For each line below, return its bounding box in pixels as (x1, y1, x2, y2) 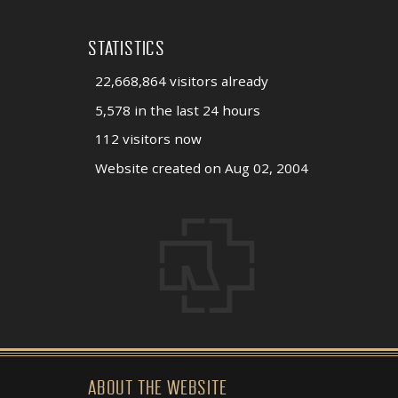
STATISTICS (88, 37, 165, 61)
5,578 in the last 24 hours (95, 100, 260, 119)
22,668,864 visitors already (95, 71, 268, 90)
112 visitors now (95, 130, 202, 148)
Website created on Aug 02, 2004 (95, 159, 308, 178)
